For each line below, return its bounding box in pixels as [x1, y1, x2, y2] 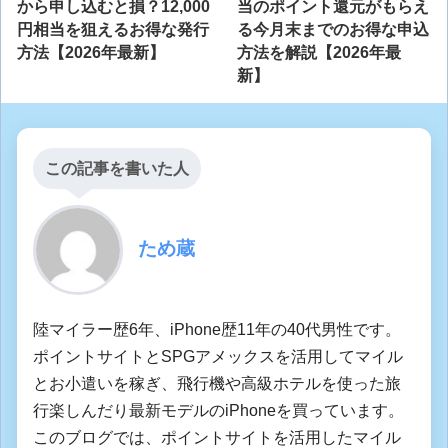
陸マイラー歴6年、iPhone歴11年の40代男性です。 [33, 321, 401, 339]
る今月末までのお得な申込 [236, 21, 429, 39]
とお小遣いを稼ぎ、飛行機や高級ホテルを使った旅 [33, 375, 401, 393]
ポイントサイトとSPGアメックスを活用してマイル [33, 348, 403, 366]
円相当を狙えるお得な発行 [17, 21, 209, 39]
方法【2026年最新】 [17, 44, 165, 62]
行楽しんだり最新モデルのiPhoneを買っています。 [33, 402, 404, 420]
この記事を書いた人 [45, 160, 189, 178]
